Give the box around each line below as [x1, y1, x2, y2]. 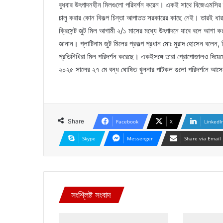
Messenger [127, 135, 153, 142]
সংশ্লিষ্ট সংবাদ [71, 190, 111, 200]
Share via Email [184, 135, 221, 142]
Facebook [116, 118, 138, 125]
